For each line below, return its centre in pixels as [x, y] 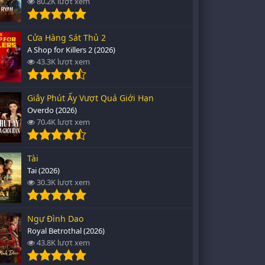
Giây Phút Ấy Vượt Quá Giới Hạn [91, 98]
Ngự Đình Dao [55, 219]
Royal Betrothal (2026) [66, 231]
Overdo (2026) [52, 110]
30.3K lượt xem [62, 182]
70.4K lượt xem [62, 122]
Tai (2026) [43, 170]
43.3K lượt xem [62, 62]
